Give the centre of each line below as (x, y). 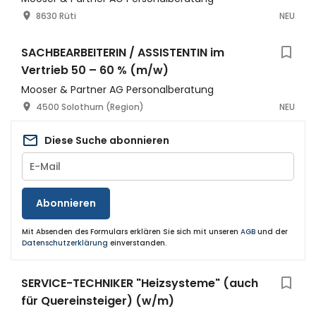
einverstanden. (137, 243)
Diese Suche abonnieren (107, 140)
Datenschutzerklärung (65, 243)
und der (272, 232)
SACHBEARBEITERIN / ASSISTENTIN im (123, 53)
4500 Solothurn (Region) (90, 107)
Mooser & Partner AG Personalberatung (117, 90)
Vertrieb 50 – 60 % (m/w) (95, 70)
